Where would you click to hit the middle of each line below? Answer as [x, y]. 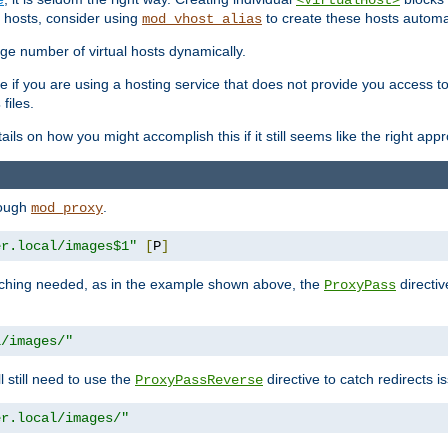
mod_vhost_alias [202, 19]
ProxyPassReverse [199, 379]
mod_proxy [67, 207]
